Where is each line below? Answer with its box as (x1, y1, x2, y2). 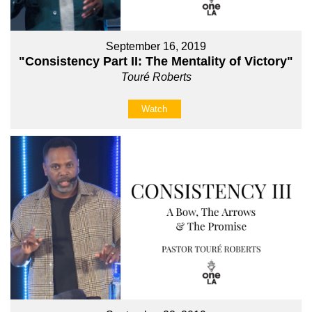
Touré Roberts (120, 70, 192, 83)
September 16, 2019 (106, 40, 206, 52)
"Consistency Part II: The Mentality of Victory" (19, 54, 293, 68)
